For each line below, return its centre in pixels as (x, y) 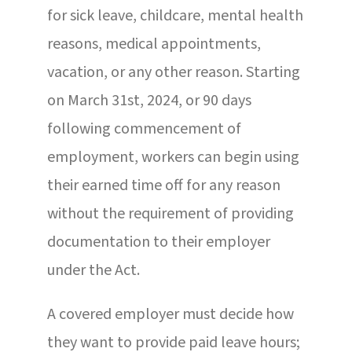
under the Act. (93, 270)
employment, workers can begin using (173, 157)
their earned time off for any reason (163, 185)
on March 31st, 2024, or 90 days (149, 100)
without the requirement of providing (170, 213)
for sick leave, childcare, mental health (175, 15)
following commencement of (144, 128)
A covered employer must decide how (170, 314)
